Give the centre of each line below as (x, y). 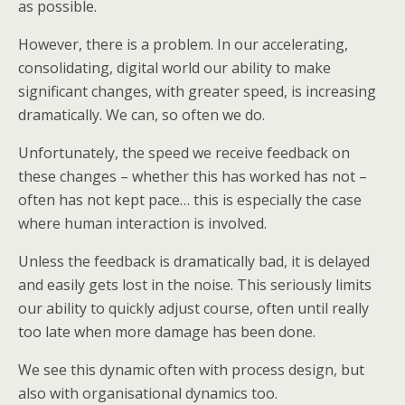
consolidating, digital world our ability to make (174, 68)
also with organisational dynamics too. (148, 393)
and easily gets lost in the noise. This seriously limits (195, 285)
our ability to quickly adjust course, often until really (193, 308)
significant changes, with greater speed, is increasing (197, 91)
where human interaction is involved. (142, 223)
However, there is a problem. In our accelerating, (183, 44)
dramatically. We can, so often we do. (141, 115)
